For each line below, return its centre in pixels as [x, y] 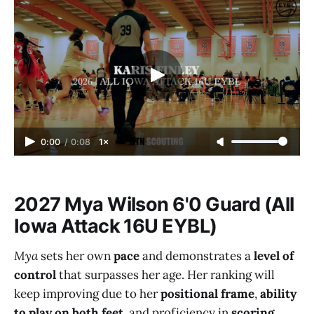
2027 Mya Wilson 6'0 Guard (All [154, 204]
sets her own [76, 255]
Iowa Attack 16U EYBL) [116, 226]
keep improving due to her [87, 293]
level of [272, 255]
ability [278, 293]
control [35, 274]
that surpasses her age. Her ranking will [165, 274]
